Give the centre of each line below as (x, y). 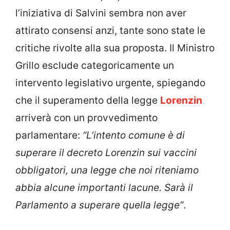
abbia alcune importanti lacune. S (93, 187)
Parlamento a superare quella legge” (99, 205)
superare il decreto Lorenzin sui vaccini (106, 152)
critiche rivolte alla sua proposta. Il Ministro (115, 48)
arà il (182, 187)
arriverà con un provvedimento (87, 118)
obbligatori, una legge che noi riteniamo (107, 170)
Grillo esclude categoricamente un (95, 65)
